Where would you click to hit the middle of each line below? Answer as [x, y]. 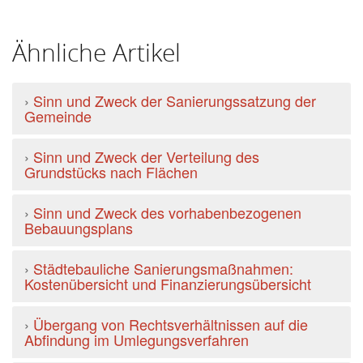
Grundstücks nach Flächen [111, 172]
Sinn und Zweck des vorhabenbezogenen [167, 212]
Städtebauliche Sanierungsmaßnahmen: [163, 268]
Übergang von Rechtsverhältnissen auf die [171, 324]
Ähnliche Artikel [96, 53]
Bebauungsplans [79, 228]
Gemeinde [58, 116]
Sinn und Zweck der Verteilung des [146, 156]
